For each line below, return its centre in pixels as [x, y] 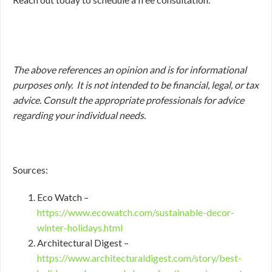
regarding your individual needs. [79, 115]
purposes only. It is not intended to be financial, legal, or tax [136, 85]
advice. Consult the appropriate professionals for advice [128, 100]
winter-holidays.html [80, 227]
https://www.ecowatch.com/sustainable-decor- [136, 212]
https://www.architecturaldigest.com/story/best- [139, 258]
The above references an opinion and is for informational [130, 70]
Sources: [30, 170]
